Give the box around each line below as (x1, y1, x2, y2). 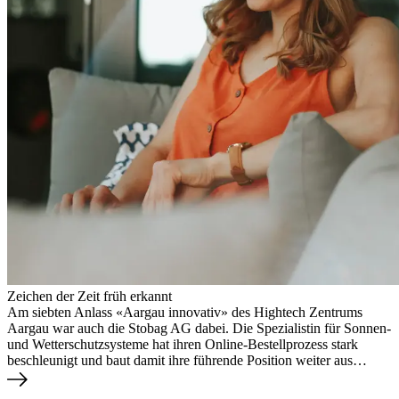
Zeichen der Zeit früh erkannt (7, 289, 172, 305)
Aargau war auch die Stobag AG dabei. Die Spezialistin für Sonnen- (7, 321, 391, 337)
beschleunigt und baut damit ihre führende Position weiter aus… (7, 353, 367, 369)
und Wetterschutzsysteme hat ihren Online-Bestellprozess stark (7, 337, 358, 353)
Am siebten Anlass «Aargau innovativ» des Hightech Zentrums (7, 305, 362, 321)
